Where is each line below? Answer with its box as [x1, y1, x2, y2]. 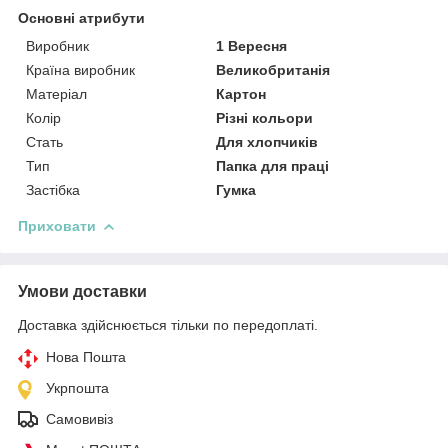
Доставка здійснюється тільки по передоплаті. [18, 316, 318, 333]
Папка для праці [216, 157, 330, 174]
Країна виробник [26, 61, 135, 78]
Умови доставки [18, 282, 147, 300]
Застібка [26, 181, 80, 198]
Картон [216, 85, 267, 102]
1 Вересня [216, 37, 288, 54]
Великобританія [216, 61, 331, 78]
